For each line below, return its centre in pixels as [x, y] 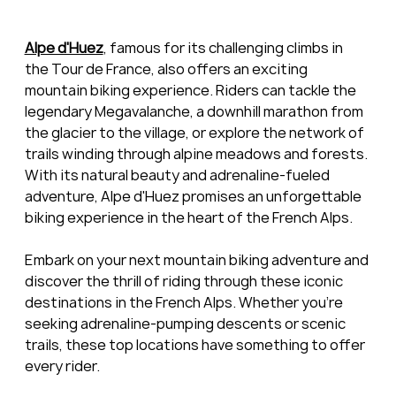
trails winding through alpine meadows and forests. [197, 154]
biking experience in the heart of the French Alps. [188, 218]
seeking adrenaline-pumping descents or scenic [186, 324]
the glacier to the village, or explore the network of [195, 133]
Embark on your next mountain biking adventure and [198, 260]
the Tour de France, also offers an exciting [167, 69]
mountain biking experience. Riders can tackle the [191, 91]
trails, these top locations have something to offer [196, 345]
